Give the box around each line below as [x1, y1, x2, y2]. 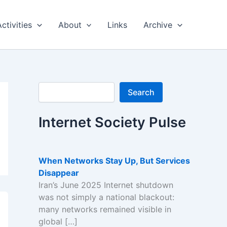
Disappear [38, 167, 79, 178]
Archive [143, 19, 173, 30]
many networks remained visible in [38, 204, 171, 214]
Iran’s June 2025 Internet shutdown [38, 179, 173, 190]
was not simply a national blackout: [38, 192, 174, 202]
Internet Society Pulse [39, 114, 186, 131]
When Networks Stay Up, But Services [38, 155, 190, 166]
